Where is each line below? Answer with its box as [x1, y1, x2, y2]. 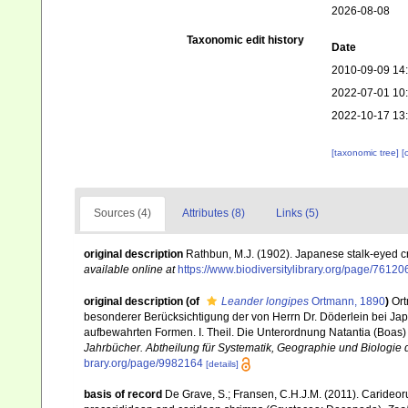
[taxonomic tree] [331, 148, 402, 158]
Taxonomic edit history [186, 34, 304, 47]
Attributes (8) [182, 207, 245, 220]
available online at [84, 263, 175, 277]
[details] [206, 358, 239, 369]
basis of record [84, 387, 162, 401]
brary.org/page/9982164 [84, 356, 203, 370]
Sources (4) [94, 207, 151, 220]
